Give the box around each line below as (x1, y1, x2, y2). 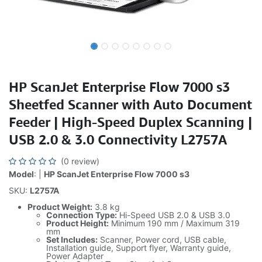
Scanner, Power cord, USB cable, (98, 235, 226, 244)
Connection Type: (46, 210, 117, 220)
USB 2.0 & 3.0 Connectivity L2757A (9, 131, 227, 147)
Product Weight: (27, 202, 92, 212)
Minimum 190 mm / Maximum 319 (109, 218, 240, 228)
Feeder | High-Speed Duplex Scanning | (9, 113, 252, 130)
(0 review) (61, 156, 99, 166)
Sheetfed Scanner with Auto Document (9, 96, 252, 112)
